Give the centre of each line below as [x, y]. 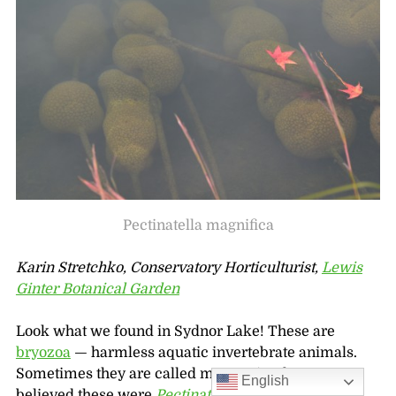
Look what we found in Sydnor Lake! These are [175, 332]
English [264, 381]
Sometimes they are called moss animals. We [169, 374]
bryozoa [43, 353]
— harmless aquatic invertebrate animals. [213, 353]
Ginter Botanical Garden [97, 289]
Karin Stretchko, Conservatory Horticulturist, [168, 268]
